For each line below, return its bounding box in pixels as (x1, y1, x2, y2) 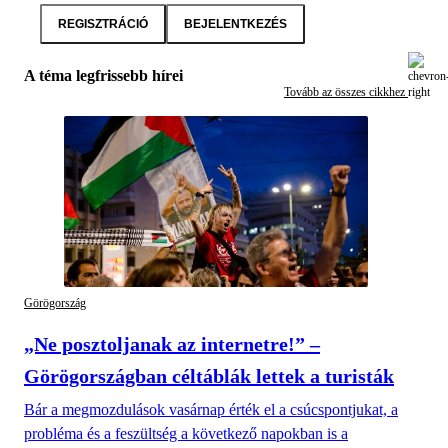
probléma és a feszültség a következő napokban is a (24, 424, 348, 442)
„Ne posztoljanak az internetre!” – (24, 332, 320, 355)
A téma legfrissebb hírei (24, 67, 183, 85)
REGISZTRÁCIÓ (58, 17, 148, 32)
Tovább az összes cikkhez (284, 84, 408, 99)
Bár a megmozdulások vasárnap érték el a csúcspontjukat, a (24, 400, 398, 418)
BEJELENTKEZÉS (184, 17, 287, 32)
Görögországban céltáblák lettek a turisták (24, 364, 394, 387)
